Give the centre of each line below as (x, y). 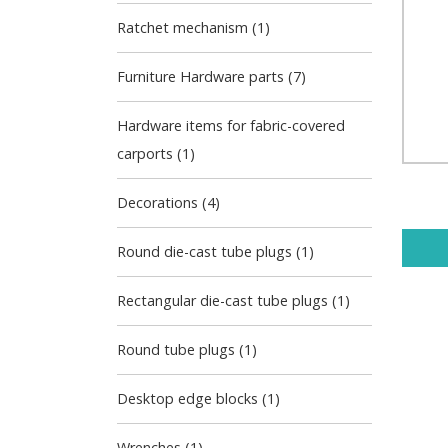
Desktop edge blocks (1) (198, 398)
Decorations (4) (168, 202)
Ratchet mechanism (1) (193, 27)
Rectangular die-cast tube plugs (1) (233, 300)
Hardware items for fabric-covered (231, 125)
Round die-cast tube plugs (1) (215, 251)
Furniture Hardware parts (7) (211, 76)
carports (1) (156, 153)
